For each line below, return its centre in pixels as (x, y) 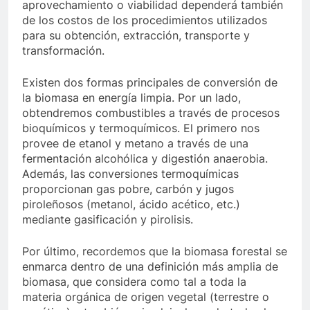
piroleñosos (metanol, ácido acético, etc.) (131, 204)
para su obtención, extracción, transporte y (136, 35)
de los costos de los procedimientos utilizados (145, 20)
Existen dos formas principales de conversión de (150, 82)
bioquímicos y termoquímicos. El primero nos (141, 128)
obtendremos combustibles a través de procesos (151, 113)
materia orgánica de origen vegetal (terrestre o (146, 297)
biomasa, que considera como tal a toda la (134, 282)
